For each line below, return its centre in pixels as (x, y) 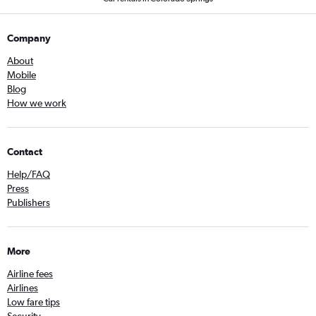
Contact (25, 152)
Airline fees (30, 274)
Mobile (22, 75)
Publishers (29, 202)
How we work (37, 103)
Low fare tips (34, 302)
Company (29, 38)
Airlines (23, 288)
